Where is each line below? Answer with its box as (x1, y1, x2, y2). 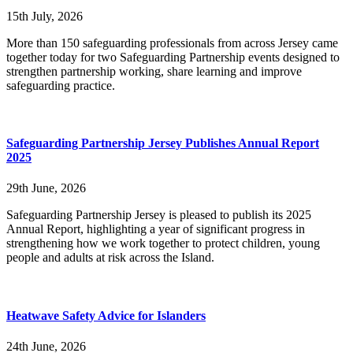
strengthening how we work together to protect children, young (6, 236, 320, 251)
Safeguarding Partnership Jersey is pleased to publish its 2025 (6, 208, 311, 222)
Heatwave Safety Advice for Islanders (6, 308, 206, 322)
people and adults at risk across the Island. (6, 251, 214, 265)
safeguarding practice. (6, 78, 115, 92)
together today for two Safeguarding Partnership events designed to (6, 50, 340, 64)
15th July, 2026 (6, 9, 83, 23)
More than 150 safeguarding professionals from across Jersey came (6, 35, 338, 50)
